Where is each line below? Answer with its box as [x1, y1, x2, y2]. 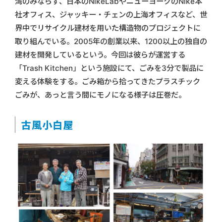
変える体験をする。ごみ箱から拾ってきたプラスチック [15, 77, 200, 87]
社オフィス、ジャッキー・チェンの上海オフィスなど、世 [15, 10, 207, 20]
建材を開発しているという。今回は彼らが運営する [15, 50, 185, 60]
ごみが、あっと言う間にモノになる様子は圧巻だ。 [15, 90, 186, 100]
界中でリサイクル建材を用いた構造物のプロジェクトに [15, 23, 201, 33]
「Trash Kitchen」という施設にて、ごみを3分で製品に [15, 63, 204, 73]
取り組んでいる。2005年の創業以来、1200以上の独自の [15, 37, 207, 47]
